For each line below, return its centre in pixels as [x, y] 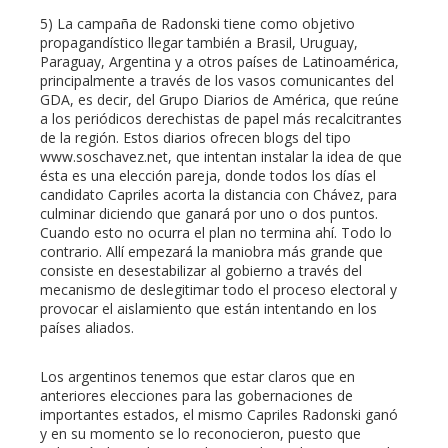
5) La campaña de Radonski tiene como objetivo [197, 24]
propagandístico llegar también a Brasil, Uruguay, [199, 43]
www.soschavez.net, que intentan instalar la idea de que [221, 157]
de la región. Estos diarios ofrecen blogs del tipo [195, 138]
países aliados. [87, 328]
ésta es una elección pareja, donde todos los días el [208, 176]
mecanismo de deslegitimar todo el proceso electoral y [218, 290]
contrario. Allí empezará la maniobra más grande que [211, 252]
